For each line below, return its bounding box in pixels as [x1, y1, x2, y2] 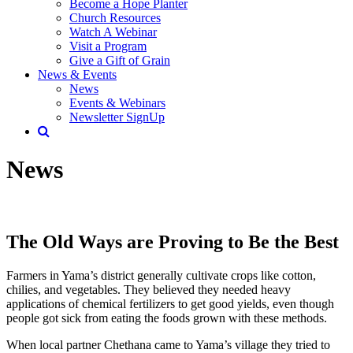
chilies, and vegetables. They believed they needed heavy [6, 282, 291, 296]
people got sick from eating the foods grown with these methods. [6, 310, 327, 325]
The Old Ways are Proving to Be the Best [6, 231, 339, 252]
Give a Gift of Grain [69, 54, 170, 67]
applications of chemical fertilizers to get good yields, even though [6, 296, 334, 310]
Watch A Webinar [69, 25, 157, 39]
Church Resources [69, 11, 161, 24]
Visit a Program [69, 39, 147, 53]
